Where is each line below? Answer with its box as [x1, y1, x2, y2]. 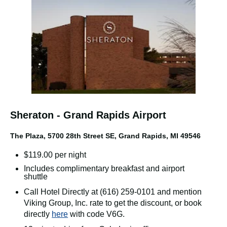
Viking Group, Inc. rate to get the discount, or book [24, 199, 202, 208]
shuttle [24, 172, 50, 181]
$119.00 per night [24, 150, 89, 159]
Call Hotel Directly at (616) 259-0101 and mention [24, 187, 202, 197]
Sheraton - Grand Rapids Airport [10, 109, 166, 121]
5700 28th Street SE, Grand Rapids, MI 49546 [48, 132, 201, 140]
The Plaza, [10, 132, 48, 140]
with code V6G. [70, 210, 127, 219]
